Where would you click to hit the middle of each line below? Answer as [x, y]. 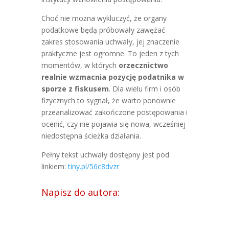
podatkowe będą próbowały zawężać [103, 30]
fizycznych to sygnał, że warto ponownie [108, 100]
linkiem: [54, 166]
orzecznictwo [143, 65]
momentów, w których [80, 65]
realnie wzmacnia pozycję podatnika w [112, 77]
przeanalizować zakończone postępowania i [114, 112]
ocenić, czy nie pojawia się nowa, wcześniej [113, 124]
